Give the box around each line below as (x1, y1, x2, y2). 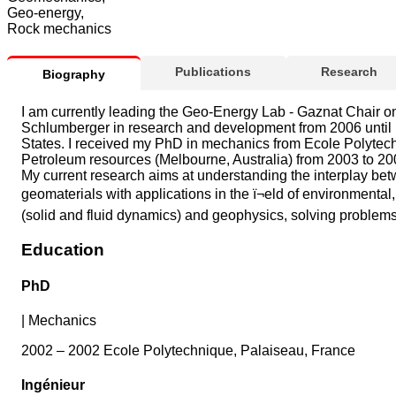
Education (21, 240, 104, 259)
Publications (175, 64, 251, 79)
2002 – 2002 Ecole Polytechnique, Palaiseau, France (21, 343, 355, 359)
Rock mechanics (7, 20, 111, 36)
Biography (42, 66, 105, 81)
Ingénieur (21, 377, 85, 393)
